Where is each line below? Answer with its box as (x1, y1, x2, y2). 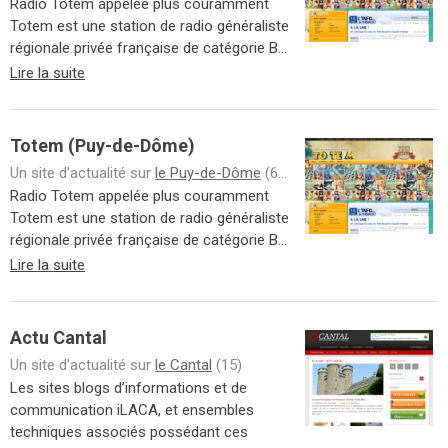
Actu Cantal (10, 327, 107, 348)
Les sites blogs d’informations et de (10, 379, 247, 397)
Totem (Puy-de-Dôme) (10, 135, 195, 156)
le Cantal (155, 356, 212, 374)
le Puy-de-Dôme (155, 164, 261, 182)
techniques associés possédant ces (10, 423, 248, 441)
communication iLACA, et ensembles (10, 401, 254, 419)
